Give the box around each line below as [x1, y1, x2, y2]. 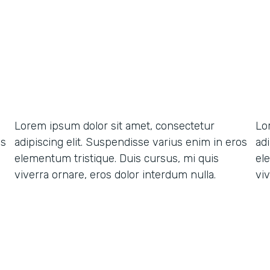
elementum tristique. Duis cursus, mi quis [14, 152, 219, 165]
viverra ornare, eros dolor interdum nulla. [14, 168, 216, 181]
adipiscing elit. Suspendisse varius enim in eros [14, 136, 247, 149]
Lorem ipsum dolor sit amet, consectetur [14, 119, 215, 133]
